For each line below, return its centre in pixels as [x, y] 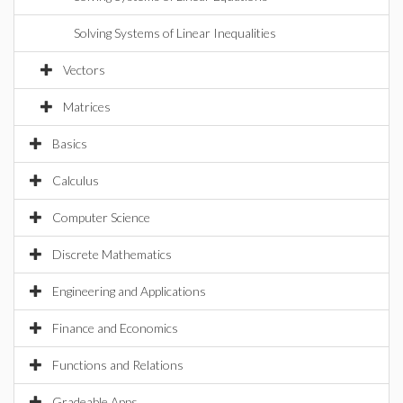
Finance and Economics [115, 328]
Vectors [84, 70]
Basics [70, 143]
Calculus [76, 180]
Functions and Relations [118, 365]
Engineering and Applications [129, 291]
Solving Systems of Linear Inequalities [175, 33]
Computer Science [101, 217]
